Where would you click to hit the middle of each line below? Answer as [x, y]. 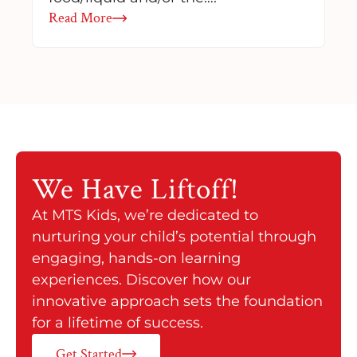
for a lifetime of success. [118, 322]
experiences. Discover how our [141, 279]
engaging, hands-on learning [136, 258]
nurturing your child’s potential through [174, 236]
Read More [80, 18]
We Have [91, 189]
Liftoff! [195, 189]
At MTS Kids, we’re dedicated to [145, 215]
